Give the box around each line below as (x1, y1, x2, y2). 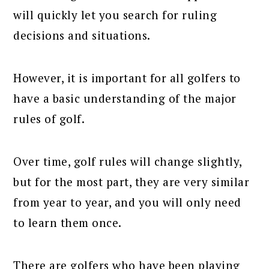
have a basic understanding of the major (13, 90, 237, 106)
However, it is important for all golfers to (13, 70, 241, 85)
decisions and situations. (13, 27, 151, 43)
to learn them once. (13, 214, 122, 230)
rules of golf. (13, 110, 85, 126)
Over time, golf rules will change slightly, (13, 153, 242, 169)
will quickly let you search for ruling (13, 7, 217, 22)
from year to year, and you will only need (13, 194, 241, 210)
